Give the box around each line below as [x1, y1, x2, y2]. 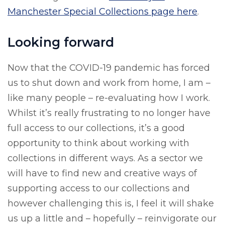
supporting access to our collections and [8, 182, 190, 194]
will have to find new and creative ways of [8, 167, 197, 179]
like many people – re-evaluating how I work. [8, 92, 210, 103]
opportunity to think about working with [8, 137, 189, 149]
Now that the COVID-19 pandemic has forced [8, 62, 210, 73]
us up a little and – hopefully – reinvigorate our [8, 212, 216, 224]
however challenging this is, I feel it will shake [8, 197, 214, 209]
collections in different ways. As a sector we [8, 152, 203, 164]
